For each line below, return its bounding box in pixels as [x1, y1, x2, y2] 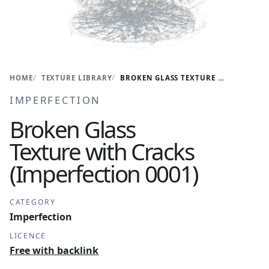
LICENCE [10, 231, 46, 241]
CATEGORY [10, 197, 56, 207]
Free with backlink [10, 244, 98, 257]
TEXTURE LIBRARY [41, 73, 112, 82]
